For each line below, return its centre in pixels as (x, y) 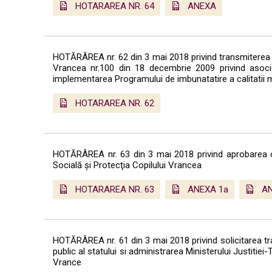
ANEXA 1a (208, 189)
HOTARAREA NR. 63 (115, 189)
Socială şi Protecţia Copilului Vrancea (127, 165)
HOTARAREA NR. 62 (115, 103)
